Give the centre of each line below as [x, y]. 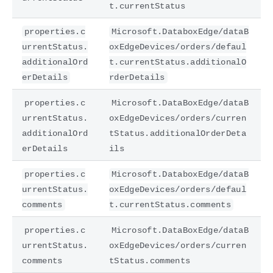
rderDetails [137, 77]
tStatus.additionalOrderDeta [178, 133]
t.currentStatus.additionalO [178, 62]
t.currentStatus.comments [170, 204]
